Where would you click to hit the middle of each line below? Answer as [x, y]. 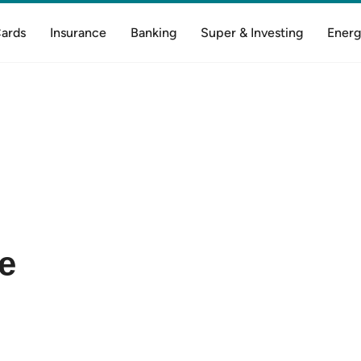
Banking [153, 33]
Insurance [78, 33]
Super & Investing [251, 33]
